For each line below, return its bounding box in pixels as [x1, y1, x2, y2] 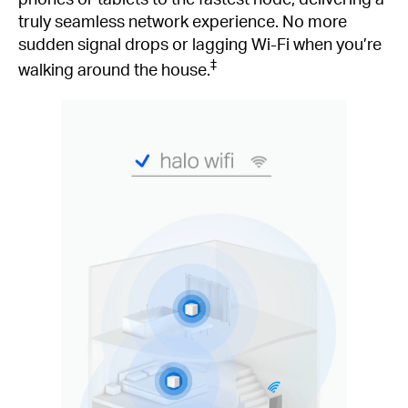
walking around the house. [18, 58, 210, 80]
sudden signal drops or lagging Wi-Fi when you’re [18, 33, 382, 55]
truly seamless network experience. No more [18, 10, 347, 32]
